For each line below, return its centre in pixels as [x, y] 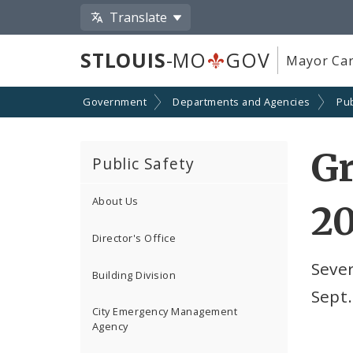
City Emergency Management [165, 312]
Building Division [134, 275]
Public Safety [143, 163]
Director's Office [134, 238]
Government [115, 102]
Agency [110, 327]
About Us [115, 201]
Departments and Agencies [242, 102]
